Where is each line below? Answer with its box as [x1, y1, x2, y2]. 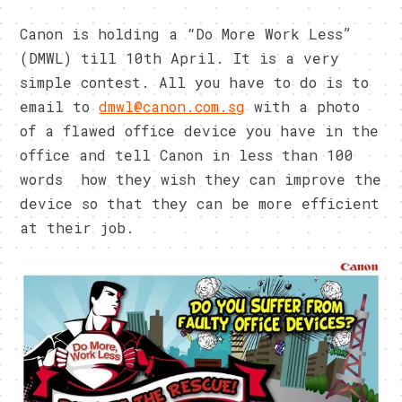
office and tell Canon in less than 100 [20, 145, 354, 165]
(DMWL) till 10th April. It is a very [20, 48, 340, 68]
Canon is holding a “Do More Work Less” [20, 24, 353, 44]
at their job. [20, 218, 135, 238]
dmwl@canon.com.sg [99, 97, 246, 117]
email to [20, 97, 100, 117]
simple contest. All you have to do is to [20, 73, 370, 92]
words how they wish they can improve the [20, 170, 382, 189]
